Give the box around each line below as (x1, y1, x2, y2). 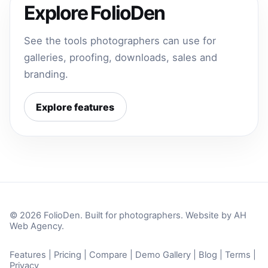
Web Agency (10, 221, 62, 232)
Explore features (36, 100, 115, 113)
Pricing (54, 249, 81, 260)
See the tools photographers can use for (24, 35, 217, 47)
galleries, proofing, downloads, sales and (24, 51, 218, 64)
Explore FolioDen (24, 1, 165, 25)
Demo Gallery (135, 249, 191, 260)
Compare (89, 249, 127, 260)
